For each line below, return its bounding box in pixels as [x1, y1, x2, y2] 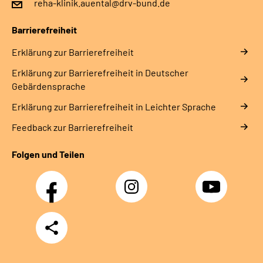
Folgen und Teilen [12, 148, 85, 160]
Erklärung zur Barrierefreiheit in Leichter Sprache [12, 100, 216, 112]
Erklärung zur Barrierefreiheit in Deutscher [12, 66, 188, 78]
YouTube [200, 176, 226, 184]
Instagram [120, 176, 150, 184]
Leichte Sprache [26, 3, 93, 15]
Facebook [40, 176, 71, 184]
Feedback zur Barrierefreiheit [12, 121, 133, 133]
